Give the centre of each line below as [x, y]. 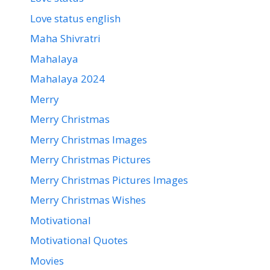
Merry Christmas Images [89, 139]
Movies [47, 260]
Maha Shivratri [65, 39]
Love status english [75, 18]
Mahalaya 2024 [67, 79]
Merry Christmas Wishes [88, 200]
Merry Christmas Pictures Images [109, 180]
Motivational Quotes [79, 240]
